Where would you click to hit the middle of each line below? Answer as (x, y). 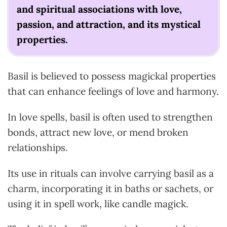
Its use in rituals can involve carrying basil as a (111, 173)
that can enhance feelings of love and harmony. (113, 91)
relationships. (38, 147)
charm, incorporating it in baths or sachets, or (110, 188)
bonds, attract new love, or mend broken (98, 132)
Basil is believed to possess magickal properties (112, 76)
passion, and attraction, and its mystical (109, 25)
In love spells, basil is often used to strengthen (110, 117)
